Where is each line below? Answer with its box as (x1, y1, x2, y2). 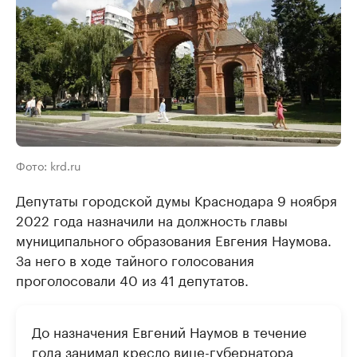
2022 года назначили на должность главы (16, 209, 288, 229)
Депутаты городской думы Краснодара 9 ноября (16, 189, 337, 210)
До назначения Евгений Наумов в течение (32, 320, 307, 341)
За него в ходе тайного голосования (16, 249, 254, 269)
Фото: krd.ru (16, 156, 80, 174)
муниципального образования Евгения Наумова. (16, 229, 331, 249)
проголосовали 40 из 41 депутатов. (16, 269, 249, 289)
